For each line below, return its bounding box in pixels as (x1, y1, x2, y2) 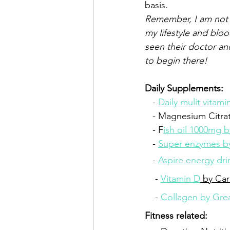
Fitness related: (145, 210, 207, 221)
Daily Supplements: (145, 83, 223, 94)
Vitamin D (161, 173, 200, 184)
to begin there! (145, 55, 215, 66)
